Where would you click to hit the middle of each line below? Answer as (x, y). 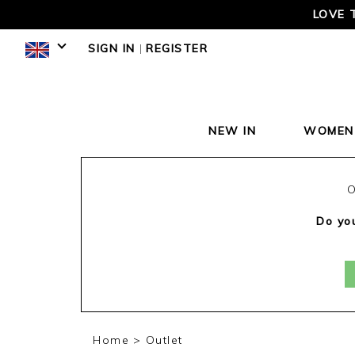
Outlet (164, 340)
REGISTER (177, 48)
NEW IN (233, 131)
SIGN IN (112, 48)
